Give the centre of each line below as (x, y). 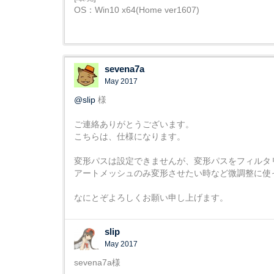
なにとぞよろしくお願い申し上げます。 (151, 198)
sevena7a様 (97, 262)
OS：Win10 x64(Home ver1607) (137, 10)
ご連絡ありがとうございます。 (134, 124)
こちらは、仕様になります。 (130, 136)
